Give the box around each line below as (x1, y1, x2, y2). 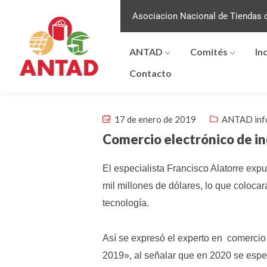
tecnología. (103, 198, 149, 208)
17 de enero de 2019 (113, 114, 196, 125)
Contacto (129, 67, 172, 79)
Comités (190, 46, 228, 57)
